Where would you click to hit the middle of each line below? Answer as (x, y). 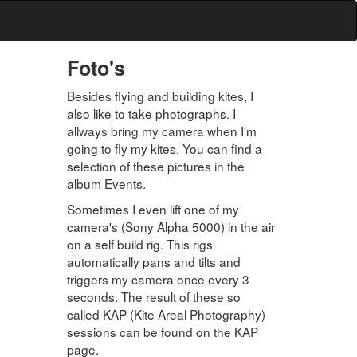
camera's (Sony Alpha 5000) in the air (171, 226)
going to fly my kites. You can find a (164, 148)
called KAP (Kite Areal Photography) (166, 314)
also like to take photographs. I (151, 113)
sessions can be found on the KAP (162, 331)
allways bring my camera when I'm (161, 131)
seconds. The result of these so (153, 296)
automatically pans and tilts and (153, 261)
